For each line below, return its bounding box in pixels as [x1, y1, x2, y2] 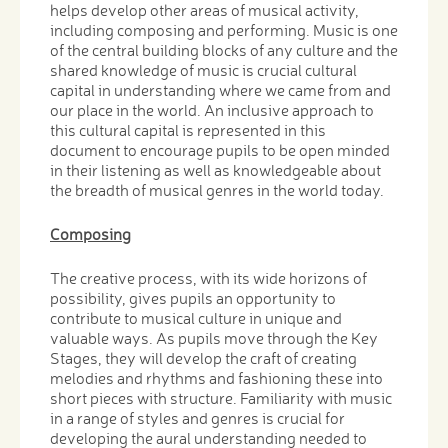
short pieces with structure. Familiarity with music [50, 387, 392, 408]
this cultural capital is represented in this [50, 119, 326, 140]
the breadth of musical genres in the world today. [50, 179, 384, 200]
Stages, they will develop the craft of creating [50, 347, 357, 368]
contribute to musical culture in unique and [50, 307, 342, 328]
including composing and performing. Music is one [50, 19, 398, 40]
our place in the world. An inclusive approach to [50, 99, 374, 120]
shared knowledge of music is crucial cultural [50, 59, 357, 80]
